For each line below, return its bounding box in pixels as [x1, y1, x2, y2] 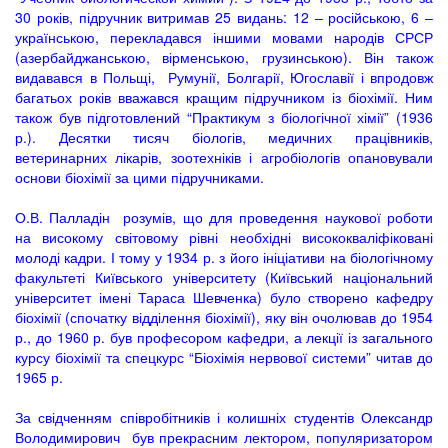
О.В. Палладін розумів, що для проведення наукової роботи [15, 207, 433, 227]
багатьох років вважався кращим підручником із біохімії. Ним [15, 87, 433, 107]
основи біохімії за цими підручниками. [15, 167, 264, 187]
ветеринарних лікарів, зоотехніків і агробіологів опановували [15, 147, 433, 167]
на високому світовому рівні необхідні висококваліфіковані [15, 227, 433, 247]
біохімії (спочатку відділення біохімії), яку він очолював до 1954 [15, 307, 433, 327]
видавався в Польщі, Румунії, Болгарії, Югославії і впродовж [15, 67, 433, 87]
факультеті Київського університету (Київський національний [15, 267, 433, 287]
